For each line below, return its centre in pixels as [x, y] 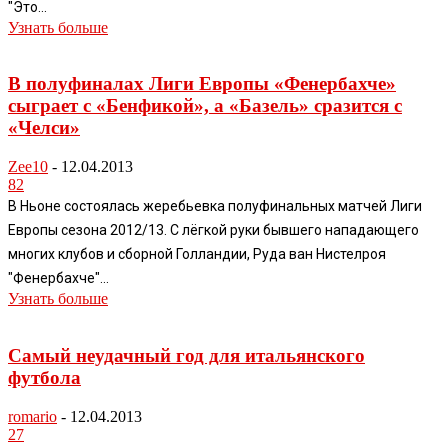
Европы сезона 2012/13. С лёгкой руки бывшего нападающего [213, 230]
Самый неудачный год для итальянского [186, 355]
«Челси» [44, 128]
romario [32, 416]
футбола [44, 377]
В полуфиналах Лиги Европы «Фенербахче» [202, 84]
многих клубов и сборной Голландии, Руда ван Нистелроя [197, 254]
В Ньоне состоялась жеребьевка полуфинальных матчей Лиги [215, 206]
